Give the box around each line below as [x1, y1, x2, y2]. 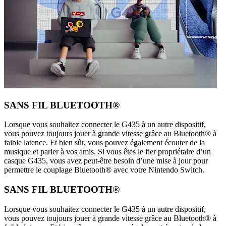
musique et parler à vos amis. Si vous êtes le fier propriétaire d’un [4, 147, 211, 156]
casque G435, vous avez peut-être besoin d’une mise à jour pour [4, 156, 208, 165]
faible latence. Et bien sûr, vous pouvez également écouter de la [4, 138, 205, 147]
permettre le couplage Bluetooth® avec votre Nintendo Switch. [4, 165, 204, 175]
